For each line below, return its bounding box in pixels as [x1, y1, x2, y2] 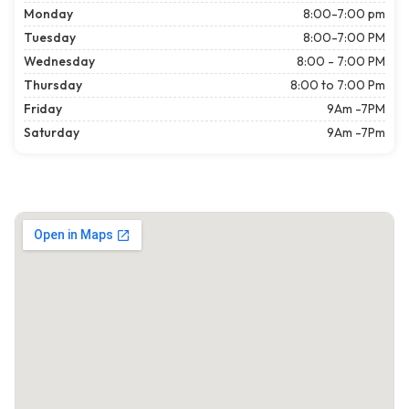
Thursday [24, 77, 82, 94]
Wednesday [24, 53, 95, 70]
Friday [24, 100, 62, 118]
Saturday [24, 124, 79, 142]
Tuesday [24, 29, 76, 47]
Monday [24, 5, 73, 23]
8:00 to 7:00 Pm [290, 77, 385, 94]
